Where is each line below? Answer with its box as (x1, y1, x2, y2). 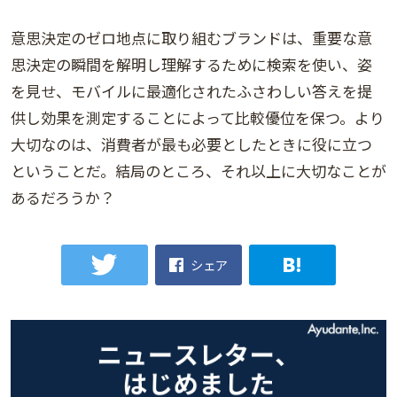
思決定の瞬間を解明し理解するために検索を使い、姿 (11, 53, 372, 76)
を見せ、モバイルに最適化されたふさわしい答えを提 (11, 80, 372, 103)
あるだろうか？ (11, 186, 115, 209)
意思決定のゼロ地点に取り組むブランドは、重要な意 (11, 27, 372, 50)
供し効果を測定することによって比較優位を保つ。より (11, 106, 385, 129)
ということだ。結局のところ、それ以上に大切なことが (11, 160, 386, 183)
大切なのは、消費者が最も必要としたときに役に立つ (11, 133, 372, 156)
